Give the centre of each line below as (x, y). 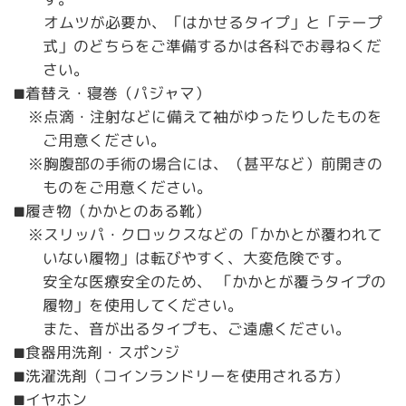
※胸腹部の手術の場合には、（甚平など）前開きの (205, 164)
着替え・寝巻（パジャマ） (117, 93)
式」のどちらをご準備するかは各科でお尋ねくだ (213, 46)
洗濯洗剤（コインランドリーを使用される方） (187, 376)
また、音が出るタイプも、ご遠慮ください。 (197, 329)
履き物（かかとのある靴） (117, 211)
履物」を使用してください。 (143, 305)
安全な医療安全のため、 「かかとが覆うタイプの (215, 282)
